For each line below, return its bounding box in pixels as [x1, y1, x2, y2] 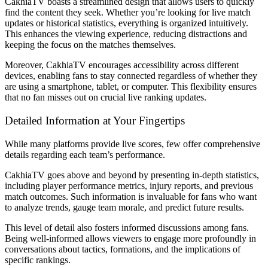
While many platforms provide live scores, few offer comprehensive [5, 138, 260, 149]
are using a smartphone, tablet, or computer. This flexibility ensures [5, 81, 257, 92]
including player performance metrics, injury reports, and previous [5, 180, 253, 191]
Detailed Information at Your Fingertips [5, 114, 185, 127]
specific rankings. [5, 254, 71, 265]
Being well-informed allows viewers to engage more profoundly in [5, 233, 256, 243]
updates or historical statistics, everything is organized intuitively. [5, 18, 248, 29]
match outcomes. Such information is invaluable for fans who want [5, 191, 257, 202]
